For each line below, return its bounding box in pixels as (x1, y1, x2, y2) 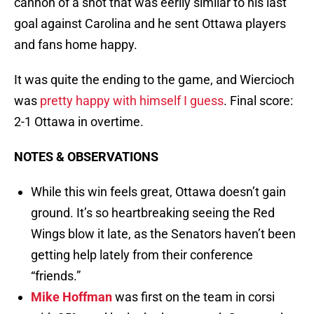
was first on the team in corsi (112, 289, 275, 305)
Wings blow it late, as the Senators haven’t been (31, 226, 296, 242)
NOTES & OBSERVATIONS (14, 149, 158, 165)
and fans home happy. (14, 37, 137, 53)
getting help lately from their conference (31, 247, 253, 263)
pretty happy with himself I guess (40, 93, 224, 109)
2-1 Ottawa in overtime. (14, 114, 144, 130)
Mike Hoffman (31, 289, 112, 305)
